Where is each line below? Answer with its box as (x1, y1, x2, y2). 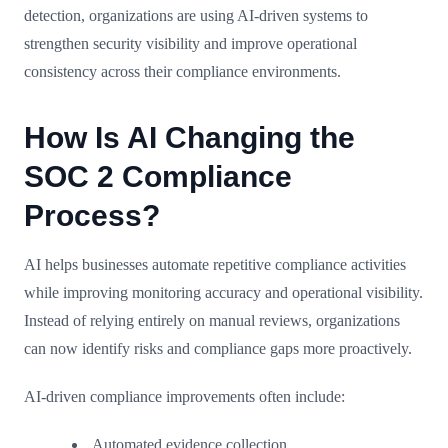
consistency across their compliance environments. (24, 62, 341, 80)
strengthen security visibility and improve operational (24, 34, 357, 52)
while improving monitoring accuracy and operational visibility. (24, 283, 423, 301)
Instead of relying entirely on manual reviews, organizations (24, 311, 400, 329)
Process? (24, 198, 160, 232)
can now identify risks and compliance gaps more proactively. (24, 339, 412, 357)
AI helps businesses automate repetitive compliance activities (24, 255, 406, 273)
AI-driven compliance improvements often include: (24, 387, 345, 405)
